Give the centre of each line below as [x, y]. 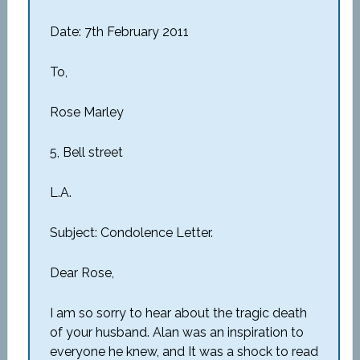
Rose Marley [86, 112]
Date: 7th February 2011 [119, 32]
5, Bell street [86, 152]
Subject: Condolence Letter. [131, 233]
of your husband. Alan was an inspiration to [176, 332]
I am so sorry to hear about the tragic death [178, 313]
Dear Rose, [82, 273]
